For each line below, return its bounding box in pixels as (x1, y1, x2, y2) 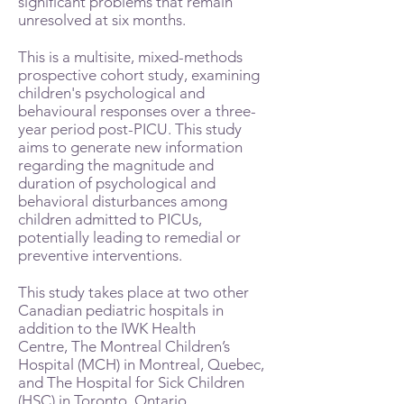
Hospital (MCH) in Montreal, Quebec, (18, 355, 264, 373)
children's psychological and (18, 84, 205, 102)
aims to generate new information (18, 138, 243, 156)
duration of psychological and (18, 174, 216, 192)
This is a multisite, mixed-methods (18, 48, 243, 66)
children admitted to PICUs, (18, 210, 202, 228)
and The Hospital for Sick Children (18, 373, 244, 391)
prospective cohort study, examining (18, 66, 260, 84)
